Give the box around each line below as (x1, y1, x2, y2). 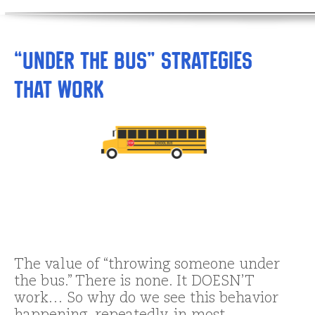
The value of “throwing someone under (14, 257, 280, 272)
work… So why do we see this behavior (14, 291, 278, 306)
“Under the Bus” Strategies (14, 46, 252, 75)
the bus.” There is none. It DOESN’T (14, 274, 255, 289)
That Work (14, 75, 104, 103)
